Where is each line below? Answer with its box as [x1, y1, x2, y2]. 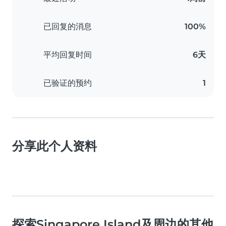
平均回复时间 [43, 50, 92, 60]
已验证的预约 [43, 78, 92, 88]
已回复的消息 [43, 22, 92, 32]
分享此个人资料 [12, 139, 97, 154]
